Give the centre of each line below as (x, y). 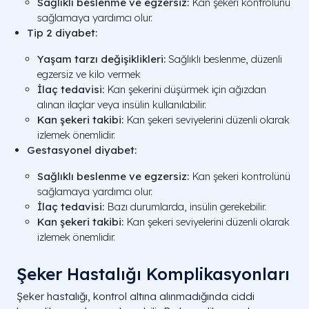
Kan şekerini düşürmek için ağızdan (185, 89)
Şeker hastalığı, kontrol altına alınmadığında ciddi (136, 296)
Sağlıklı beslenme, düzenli (224, 59)
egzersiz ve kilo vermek (89, 74)
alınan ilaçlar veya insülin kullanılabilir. (122, 104)
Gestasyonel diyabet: (82, 150)
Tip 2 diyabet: (62, 32)
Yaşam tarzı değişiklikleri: (101, 59)
